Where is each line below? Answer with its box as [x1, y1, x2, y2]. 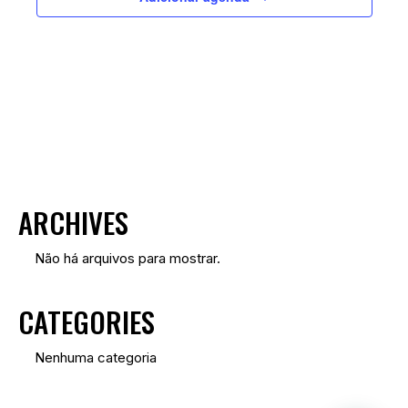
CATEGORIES [18, 300, 155, 342]
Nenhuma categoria [35, 348, 157, 366]
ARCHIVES [18, 201, 128, 244]
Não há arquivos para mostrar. [35, 249, 220, 267]
